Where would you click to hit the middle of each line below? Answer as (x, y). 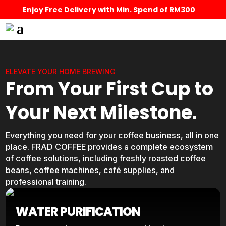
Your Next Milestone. (101, 113)
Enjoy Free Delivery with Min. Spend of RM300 (109, 10)
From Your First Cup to (110, 89)
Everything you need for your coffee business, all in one (112, 135)
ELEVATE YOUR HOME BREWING (61, 71)
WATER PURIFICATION (78, 212)
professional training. (46, 182)
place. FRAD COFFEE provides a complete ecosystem (109, 147)
